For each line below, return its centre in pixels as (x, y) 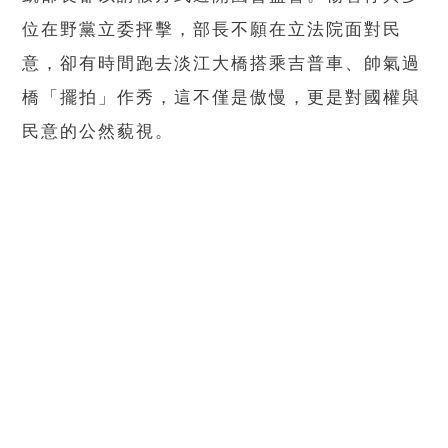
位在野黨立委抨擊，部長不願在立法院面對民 (212, 29)
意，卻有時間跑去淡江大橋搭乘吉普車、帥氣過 (222, 63)
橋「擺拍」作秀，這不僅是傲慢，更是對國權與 (222, 97)
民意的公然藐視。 (98, 131)
